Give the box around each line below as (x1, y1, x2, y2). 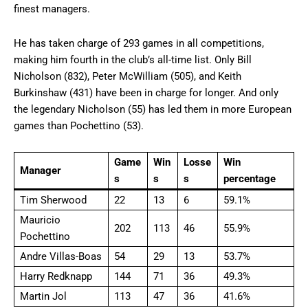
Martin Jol (20, 289, 67, 302)
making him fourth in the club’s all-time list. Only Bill (14, 53, 252, 66)
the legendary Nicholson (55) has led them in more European (14, 102, 291, 115)
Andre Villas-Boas (20, 250, 102, 263)
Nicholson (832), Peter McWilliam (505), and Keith (14, 69, 241, 82)
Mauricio (20, 213, 60, 226)
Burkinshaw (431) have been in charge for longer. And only (14, 86, 278, 99)
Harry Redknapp (20, 269, 92, 283)
